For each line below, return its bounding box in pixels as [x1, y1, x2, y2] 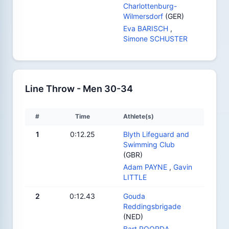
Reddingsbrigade [123, 201, 181, 211]
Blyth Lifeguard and [123, 129, 189, 139]
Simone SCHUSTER [123, 34, 188, 43]
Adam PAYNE [123, 162, 167, 171]
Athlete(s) [123, 112, 154, 120]
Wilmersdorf [123, 11, 163, 20]
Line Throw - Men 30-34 [25, 83, 133, 94]
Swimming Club [123, 140, 175, 149]
